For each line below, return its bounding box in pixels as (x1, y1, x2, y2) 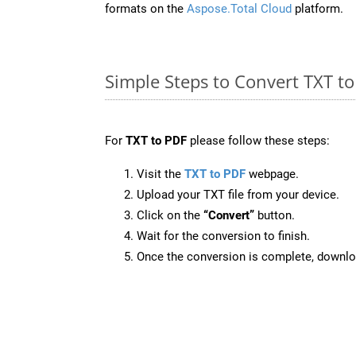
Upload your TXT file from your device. (137, 187, 339, 202)
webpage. (246, 166, 299, 181)
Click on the (137, 207, 203, 222)
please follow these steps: (187, 133, 330, 148)
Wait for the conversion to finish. (137, 228, 310, 243)
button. (254, 207, 295, 222)
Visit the (137, 166, 184, 181)
